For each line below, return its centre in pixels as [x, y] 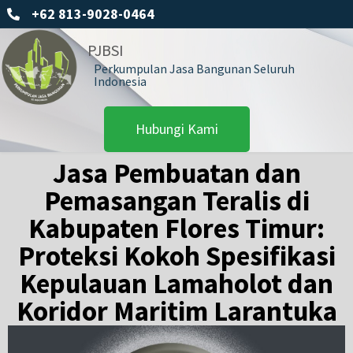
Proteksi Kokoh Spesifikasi [176, 256]
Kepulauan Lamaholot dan [176, 283]
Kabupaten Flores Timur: [176, 228]
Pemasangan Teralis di [176, 201]
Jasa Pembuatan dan [176, 173]
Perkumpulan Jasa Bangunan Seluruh [194, 69]
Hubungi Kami [176, 128]
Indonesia [120, 82]
